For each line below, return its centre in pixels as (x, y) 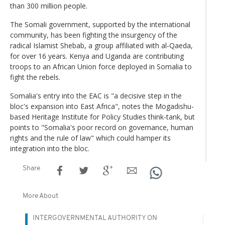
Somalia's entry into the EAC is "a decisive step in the (96, 95)
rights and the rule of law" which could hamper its (90, 138)
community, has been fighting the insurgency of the (94, 35)
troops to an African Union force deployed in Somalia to (101, 66)
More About (40, 196)
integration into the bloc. (50, 148)
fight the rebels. (35, 77)
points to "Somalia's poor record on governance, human (102, 127)
